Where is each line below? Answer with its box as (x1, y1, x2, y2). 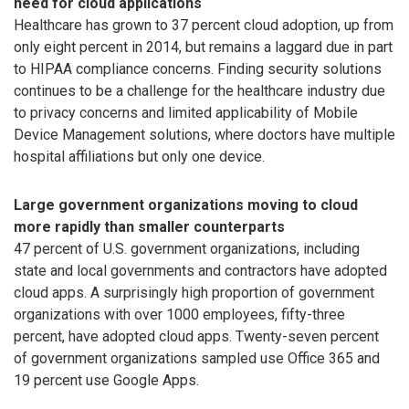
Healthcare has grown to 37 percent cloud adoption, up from (14, 16, 393, 34)
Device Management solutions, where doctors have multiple (14, 125, 395, 143)
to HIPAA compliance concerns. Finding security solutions (14, 59, 382, 78)
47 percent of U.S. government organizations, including (14, 239, 360, 257)
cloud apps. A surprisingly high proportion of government (14, 283, 374, 301)
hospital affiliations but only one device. (14, 147, 265, 165)
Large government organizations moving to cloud (14, 195, 358, 214)
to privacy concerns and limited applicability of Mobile (14, 103, 358, 121)
